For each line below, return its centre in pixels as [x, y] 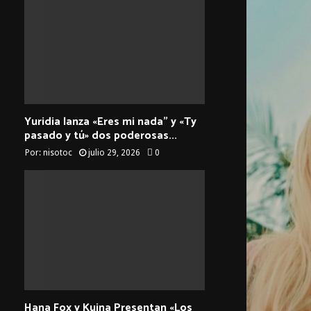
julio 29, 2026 [114, 152]
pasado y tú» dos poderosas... [101, 135]
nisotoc [58, 152]
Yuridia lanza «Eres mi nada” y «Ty [110, 121]
